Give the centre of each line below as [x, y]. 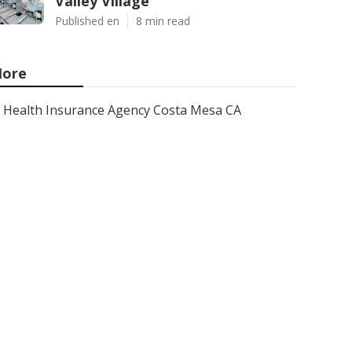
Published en [87, 21]
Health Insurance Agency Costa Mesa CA [122, 110]
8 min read [163, 21]
